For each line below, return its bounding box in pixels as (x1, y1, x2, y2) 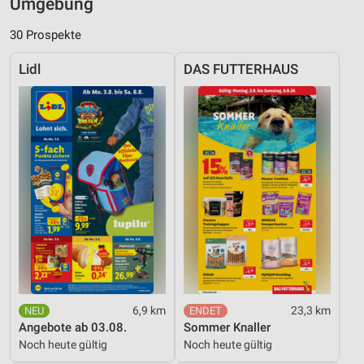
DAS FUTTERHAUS (184, 62, 298, 78)
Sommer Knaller (184, 320, 271, 336)
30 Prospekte (10, 28, 81, 43)
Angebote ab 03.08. (19, 320, 127, 336)
